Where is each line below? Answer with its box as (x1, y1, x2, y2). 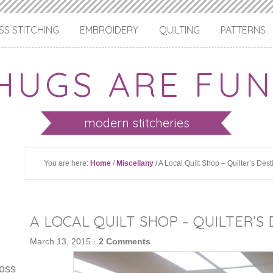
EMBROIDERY (80, 24, 138, 36)
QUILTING (159, 24, 200, 36)
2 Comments (99, 236, 151, 246)
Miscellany (116, 159, 154, 168)
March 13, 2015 (30, 236, 91, 246)
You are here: (44, 159, 90, 168)
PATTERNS (221, 24, 266, 36)
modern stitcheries (83, 115, 190, 130)
